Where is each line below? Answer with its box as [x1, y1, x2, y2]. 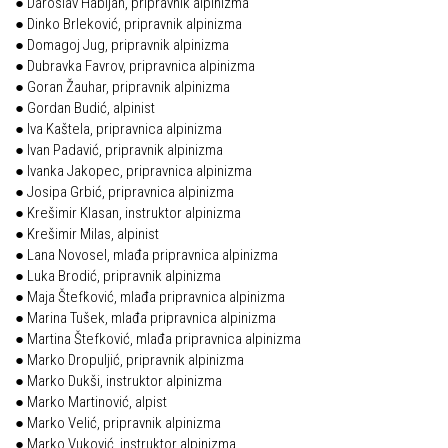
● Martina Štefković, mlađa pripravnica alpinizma [15, 330, 301, 348]
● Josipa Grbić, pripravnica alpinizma [15, 183, 234, 201]
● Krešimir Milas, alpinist [15, 225, 159, 243]
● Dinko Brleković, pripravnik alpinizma [15, 15, 242, 33]
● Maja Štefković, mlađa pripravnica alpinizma [15, 288, 285, 306]
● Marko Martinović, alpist [15, 393, 167, 411]
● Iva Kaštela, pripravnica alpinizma [15, 120, 222, 138]
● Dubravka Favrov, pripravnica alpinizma [15, 57, 255, 75]
